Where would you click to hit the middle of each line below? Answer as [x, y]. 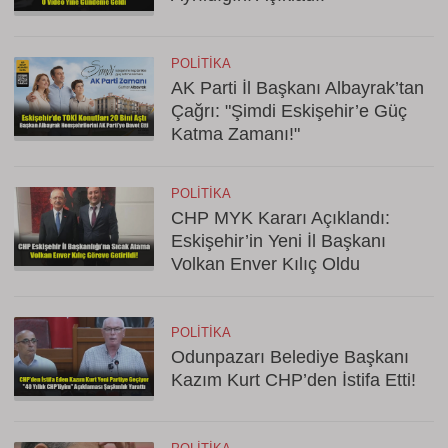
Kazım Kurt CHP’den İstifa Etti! [293, 380]
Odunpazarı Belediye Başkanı [290, 357]
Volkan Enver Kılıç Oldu [265, 264]
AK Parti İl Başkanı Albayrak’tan [297, 88]
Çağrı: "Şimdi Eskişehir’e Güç [289, 111]
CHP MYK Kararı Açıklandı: [280, 218]
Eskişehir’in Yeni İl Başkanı [278, 241]
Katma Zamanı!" [235, 134]
